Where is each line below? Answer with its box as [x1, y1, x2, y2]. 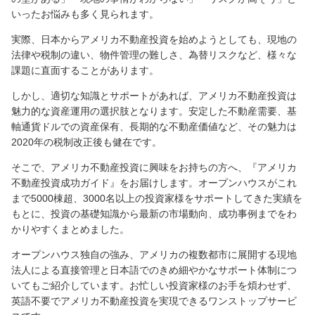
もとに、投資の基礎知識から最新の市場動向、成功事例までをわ [11, 207, 297, 219]
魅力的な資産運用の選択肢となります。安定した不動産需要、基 [11, 105, 297, 117]
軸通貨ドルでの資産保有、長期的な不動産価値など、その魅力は [11, 120, 297, 132]
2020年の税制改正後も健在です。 [11, 136, 162, 148]
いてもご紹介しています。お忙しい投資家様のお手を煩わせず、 [11, 279, 297, 291]
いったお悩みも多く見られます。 [11, 8, 159, 20]
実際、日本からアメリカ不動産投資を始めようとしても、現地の [11, 33, 297, 45]
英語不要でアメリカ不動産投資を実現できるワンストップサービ [11, 295, 297, 307]
